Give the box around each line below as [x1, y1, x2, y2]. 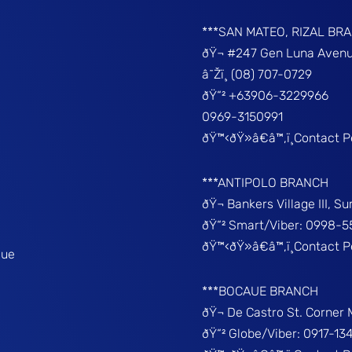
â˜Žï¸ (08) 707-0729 [201, 67, 312, 82]
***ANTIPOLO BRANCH [201, 175, 328, 190]
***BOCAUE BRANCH [201, 284, 318, 299]
